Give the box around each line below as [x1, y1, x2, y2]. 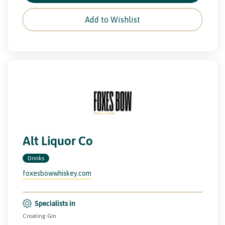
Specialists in [35, 198, 75, 207]
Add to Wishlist [85, 15, 140, 24]
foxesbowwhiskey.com [23, 169, 91, 177]
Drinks [28, 154, 44, 162]
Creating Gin [23, 212, 56, 219]
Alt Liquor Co [23, 133, 93, 148]
